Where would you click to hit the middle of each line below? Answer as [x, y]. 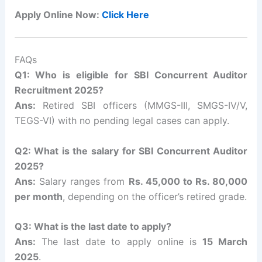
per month [38, 196]
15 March [225, 242]
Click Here [125, 15]
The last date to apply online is [119, 242]
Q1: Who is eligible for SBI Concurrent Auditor [131, 75]
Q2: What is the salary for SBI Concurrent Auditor [131, 151]
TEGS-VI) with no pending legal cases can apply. [122, 121]
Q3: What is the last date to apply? [93, 227]
